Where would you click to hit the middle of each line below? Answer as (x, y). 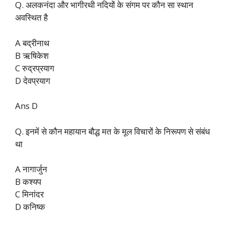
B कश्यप (28, 182)
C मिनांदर (29, 194)
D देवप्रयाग (33, 80)
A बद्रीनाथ (32, 43)
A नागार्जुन (31, 169)
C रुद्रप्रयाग (35, 68)
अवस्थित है (31, 18)
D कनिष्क (30, 207)
